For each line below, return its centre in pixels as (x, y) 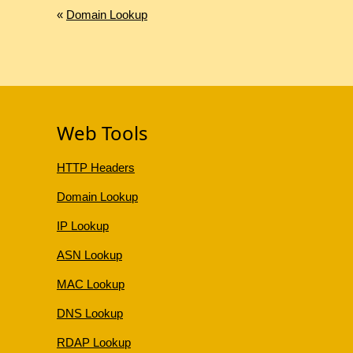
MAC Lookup (91, 284)
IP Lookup (83, 226)
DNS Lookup (90, 314)
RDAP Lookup (94, 343)
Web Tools (102, 133)
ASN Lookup (89, 255)
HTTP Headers (96, 168)
